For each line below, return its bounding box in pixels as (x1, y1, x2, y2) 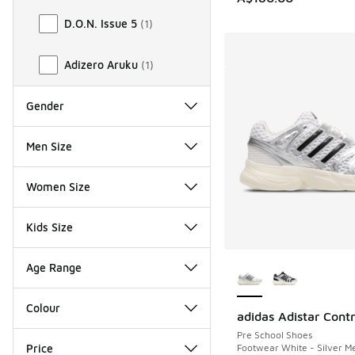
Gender (26, 98, 64, 113)
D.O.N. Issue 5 (64, 16, 137, 30)
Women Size (26, 179, 90, 193)
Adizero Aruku (64, 57, 138, 71)
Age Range (26, 260, 82, 274)
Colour (26, 300, 60, 315)
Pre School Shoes (236, 328, 312, 341)
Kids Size (26, 219, 73, 234)
